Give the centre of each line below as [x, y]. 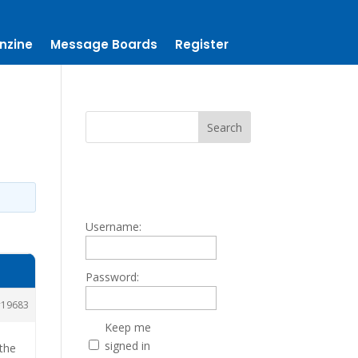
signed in [128, 346]
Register [202, 44]
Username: [114, 227]
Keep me [128, 327]
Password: [113, 277]
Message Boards [104, 44]
